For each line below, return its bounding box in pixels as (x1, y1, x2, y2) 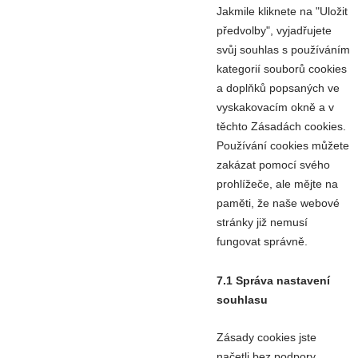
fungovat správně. (217, 235, 308, 249)
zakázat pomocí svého (217, 158, 330, 172)
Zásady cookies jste (217, 330, 316, 344)
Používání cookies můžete (217, 139, 349, 153)
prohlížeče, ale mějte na (217, 177, 338, 191)
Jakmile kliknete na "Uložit (217, 5, 348, 18)
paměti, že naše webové (217, 197, 340, 210)
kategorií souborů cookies (217, 62, 347, 76)
